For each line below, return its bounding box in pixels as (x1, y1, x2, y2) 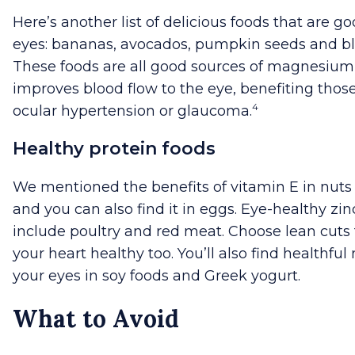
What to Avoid (13, 303, 179, 334)
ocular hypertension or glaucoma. (13, 102, 252, 120)
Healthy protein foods (13, 138, 216, 160)
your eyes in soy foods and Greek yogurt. (13, 267, 300, 285)
